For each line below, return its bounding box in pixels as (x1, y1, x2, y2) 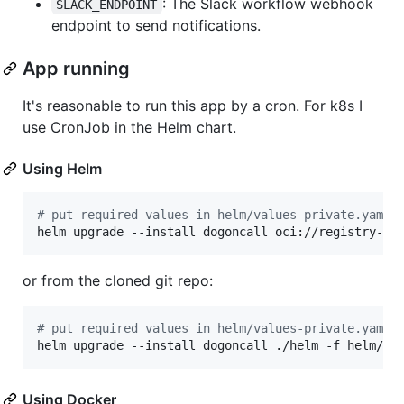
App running (23, 57, 130, 79)
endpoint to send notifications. (51, 15, 261, 34)
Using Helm (23, 159, 102, 178)
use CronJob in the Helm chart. (23, 117, 236, 136)
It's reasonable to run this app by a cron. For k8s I (23, 96, 363, 115)
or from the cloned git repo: (23, 271, 213, 289)
